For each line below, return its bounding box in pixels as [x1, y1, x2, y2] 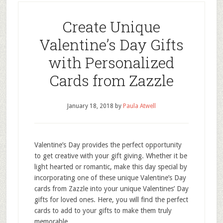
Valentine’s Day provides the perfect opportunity [34, 141, 182, 149]
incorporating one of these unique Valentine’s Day [34, 174, 186, 182]
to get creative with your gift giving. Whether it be [34, 152, 187, 160]
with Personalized [48, 53, 175, 72]
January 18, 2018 [67, 103, 113, 110]
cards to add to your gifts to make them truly [34, 207, 172, 215]
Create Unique [62, 17, 161, 36]
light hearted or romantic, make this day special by [34, 163, 187, 171]
